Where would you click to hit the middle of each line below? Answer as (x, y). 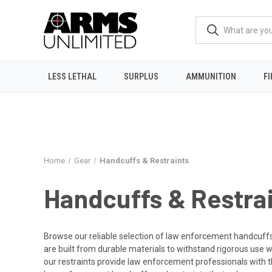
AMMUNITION (211, 76)
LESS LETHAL (73, 76)
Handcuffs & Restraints (144, 161)
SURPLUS (141, 76)
